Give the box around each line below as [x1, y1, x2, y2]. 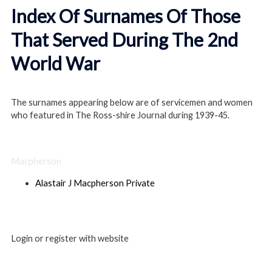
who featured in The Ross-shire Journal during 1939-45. [11, 110, 229, 121]
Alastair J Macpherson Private [35, 178, 155, 189]
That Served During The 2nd [11, 28, 238, 50]
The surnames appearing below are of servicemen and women [11, 97, 253, 108]
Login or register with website [11, 233, 129, 243]
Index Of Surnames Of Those [11, 4, 240, 27]
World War [11, 52, 100, 74]
